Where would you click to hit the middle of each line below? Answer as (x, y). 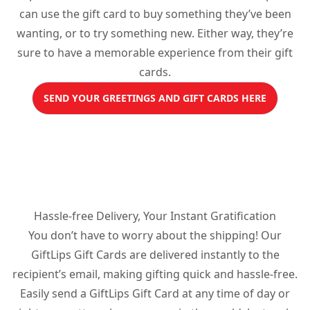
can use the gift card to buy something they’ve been (155, 13)
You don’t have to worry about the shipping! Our (155, 235)
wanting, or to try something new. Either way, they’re (155, 33)
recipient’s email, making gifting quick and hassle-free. (155, 274)
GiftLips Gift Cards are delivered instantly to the (155, 254)
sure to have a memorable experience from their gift (155, 52)
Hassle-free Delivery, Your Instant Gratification (155, 216)
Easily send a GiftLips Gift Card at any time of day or (155, 293)
